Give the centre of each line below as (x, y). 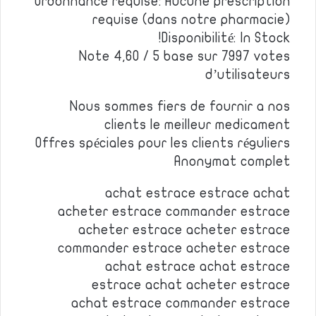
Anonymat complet (232, 162)
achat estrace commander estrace (181, 303)
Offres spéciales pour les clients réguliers (163, 143)
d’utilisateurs (248, 75)
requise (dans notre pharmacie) (192, 20)
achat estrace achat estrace (198, 267)
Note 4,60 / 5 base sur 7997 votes (185, 56)
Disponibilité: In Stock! (226, 38)
